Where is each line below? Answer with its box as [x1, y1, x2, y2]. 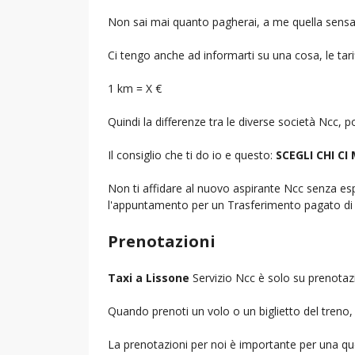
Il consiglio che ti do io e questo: [108, 147, 276, 162]
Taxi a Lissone [108, 269, 189, 285]
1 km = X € [108, 80, 162, 96]
